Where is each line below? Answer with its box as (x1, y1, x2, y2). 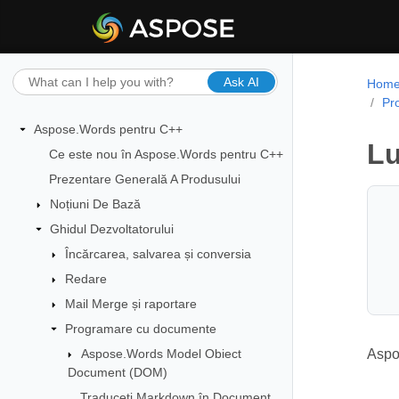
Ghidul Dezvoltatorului (49, 221, 174, 236)
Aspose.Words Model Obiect (80, 346, 241, 361)
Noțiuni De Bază (49, 196, 141, 211)
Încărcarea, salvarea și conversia (65, 246, 252, 261)
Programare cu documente (65, 321, 217, 336)
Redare (65, 271, 108, 286)
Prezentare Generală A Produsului (48, 171, 240, 186)
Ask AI (223, 74, 259, 89)
